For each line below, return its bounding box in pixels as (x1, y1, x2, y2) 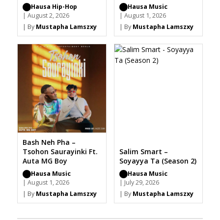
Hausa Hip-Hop (31, 2, 77, 11)
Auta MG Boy (23, 156, 67, 166)
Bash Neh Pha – (23, 137, 76, 147)
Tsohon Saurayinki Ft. (23, 147, 98, 157)
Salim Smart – (119, 147, 168, 157)
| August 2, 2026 (23, 11, 69, 20)
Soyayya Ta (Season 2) (119, 156, 196, 166)
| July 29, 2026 (119, 178, 159, 187)
